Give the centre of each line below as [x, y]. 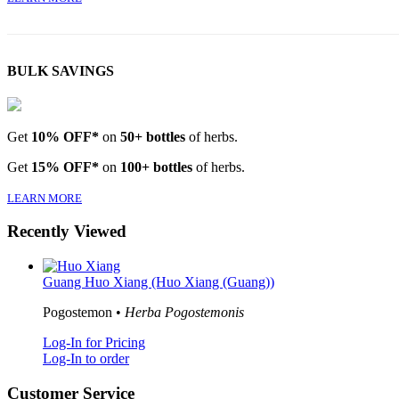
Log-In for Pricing [94, 342]
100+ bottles [156, 167]
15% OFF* [65, 167]
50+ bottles [153, 136]
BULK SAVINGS [61, 71]
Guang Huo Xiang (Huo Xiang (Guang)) [159, 281]
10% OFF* [65, 136]
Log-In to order [86, 358]
